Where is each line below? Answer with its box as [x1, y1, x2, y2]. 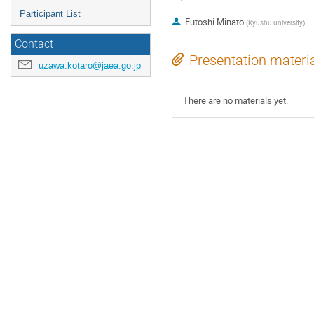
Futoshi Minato [184, 15, 244, 29]
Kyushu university [247, 18, 303, 28]
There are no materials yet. [183, 94, 288, 107]
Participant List [20, 8, 81, 19]
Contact [15, 38, 53, 50]
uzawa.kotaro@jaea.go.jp [39, 60, 141, 71]
